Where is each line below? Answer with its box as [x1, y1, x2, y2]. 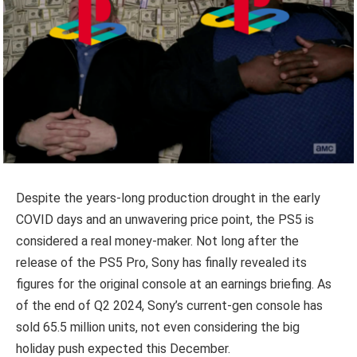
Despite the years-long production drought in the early [16, 190, 320, 206]
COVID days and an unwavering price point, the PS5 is [16, 211, 314, 227]
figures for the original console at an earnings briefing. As [16, 276, 331, 292]
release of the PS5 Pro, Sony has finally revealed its [16, 254, 307, 270]
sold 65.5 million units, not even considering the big [16, 319, 300, 335]
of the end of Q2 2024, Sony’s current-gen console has [16, 297, 323, 313]
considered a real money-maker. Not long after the [16, 233, 299, 249]
